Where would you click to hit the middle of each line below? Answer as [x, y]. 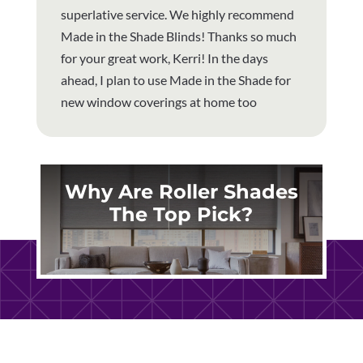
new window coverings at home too [158, 101]
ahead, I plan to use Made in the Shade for [175, 79]
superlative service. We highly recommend [177, 14]
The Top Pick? [181, 214]
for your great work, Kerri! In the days [164, 58]
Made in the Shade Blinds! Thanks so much [178, 36]
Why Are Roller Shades [181, 191]
